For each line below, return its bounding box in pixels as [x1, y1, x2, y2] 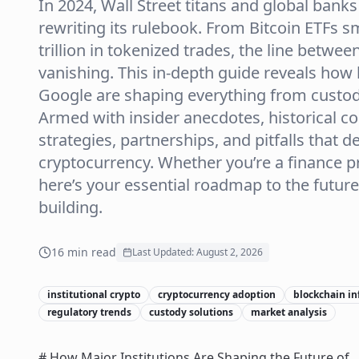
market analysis [251, 305, 327, 319]
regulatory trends [47, 305, 131, 319]
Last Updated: [132, 244, 196, 259]
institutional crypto [47, 287, 140, 301]
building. [38, 196, 103, 218]
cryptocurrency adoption [158, 287, 276, 301]
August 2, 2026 [196, 244, 263, 259]
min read [64, 244, 116, 260]
